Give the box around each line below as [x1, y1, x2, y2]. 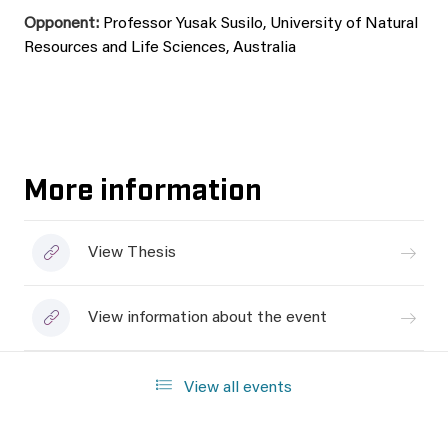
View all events [180, 380, 292, 396]
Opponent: [24, 16, 103, 32]
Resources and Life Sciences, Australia [24, 40, 296, 56]
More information [24, 170, 262, 205]
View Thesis [88, 245, 176, 261]
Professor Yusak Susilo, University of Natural [103, 16, 418, 32]
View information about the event [88, 310, 327, 326]
